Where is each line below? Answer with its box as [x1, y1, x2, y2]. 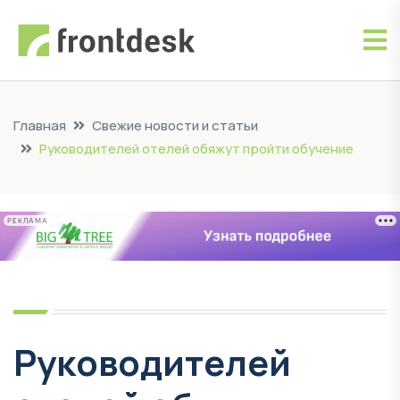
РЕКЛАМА [7, 216, 48, 225]
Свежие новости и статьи [92, 116, 258, 135]
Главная [13, 116, 66, 135]
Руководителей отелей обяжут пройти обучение [39, 139, 354, 158]
